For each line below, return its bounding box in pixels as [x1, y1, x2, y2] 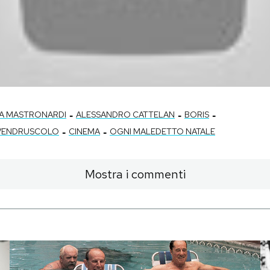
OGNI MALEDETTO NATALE [110, 126, 215, 137]
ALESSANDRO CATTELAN [76, 109, 175, 121]
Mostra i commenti [84, 166, 186, 183]
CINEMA [69, 126, 100, 137]
